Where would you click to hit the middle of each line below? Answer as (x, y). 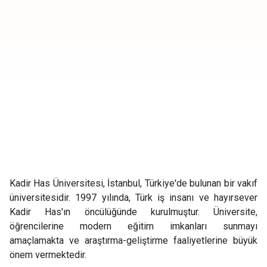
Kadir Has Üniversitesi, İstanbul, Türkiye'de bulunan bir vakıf (133, 183)
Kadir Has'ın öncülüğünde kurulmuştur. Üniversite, (133, 212)
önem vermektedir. (48, 255)
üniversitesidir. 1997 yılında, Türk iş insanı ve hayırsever (133, 198)
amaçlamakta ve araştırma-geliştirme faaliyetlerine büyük (133, 240)
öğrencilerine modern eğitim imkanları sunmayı (133, 226)
